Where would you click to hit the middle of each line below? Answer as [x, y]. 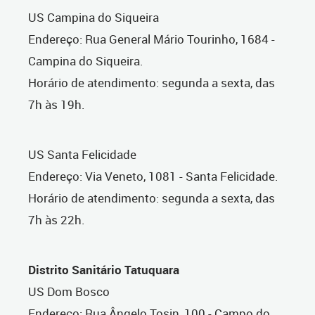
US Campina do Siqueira [94, 18]
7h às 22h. [57, 220]
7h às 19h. [57, 105]
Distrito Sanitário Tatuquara [104, 270]
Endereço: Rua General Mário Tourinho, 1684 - [152, 39]
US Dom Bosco [69, 292]
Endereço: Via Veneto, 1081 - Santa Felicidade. [153, 176]
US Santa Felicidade [82, 155]
